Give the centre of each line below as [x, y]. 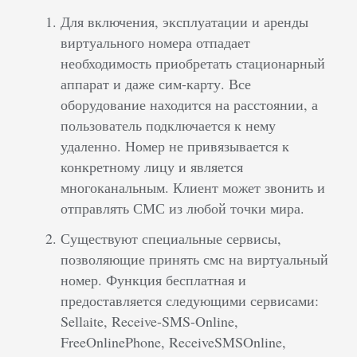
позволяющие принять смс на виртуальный [195, 259]
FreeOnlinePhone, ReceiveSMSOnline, [174, 342]
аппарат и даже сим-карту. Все [156, 84]
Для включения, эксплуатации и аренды [185, 22]
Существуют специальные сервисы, [171, 239]
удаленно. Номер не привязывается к [175, 146]
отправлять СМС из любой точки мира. [183, 208]
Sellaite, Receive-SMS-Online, [150, 322]
